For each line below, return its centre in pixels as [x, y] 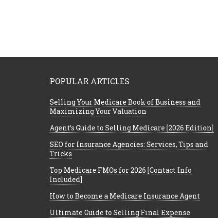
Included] [66, 180]
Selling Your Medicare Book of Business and [125, 102]
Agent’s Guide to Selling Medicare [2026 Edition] [132, 128]
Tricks [61, 154]
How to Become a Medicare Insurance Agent [125, 196]
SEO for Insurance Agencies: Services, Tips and [129, 145]
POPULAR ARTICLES [90, 81]
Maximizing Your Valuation [98, 111]
